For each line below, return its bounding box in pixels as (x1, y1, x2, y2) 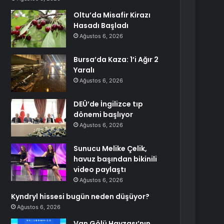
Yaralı (73, 65, 95, 75)
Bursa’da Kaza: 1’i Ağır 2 (73, 54, 159, 64)
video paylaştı (73, 164, 126, 174)
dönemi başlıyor (73, 109, 133, 119)
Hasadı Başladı (73, 20, 129, 30)
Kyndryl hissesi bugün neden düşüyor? (11, 191, 150, 201)
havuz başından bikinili (73, 154, 157, 164)
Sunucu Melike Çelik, (73, 143, 147, 153)
